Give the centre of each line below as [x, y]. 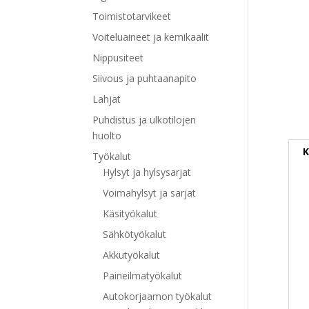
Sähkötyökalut [135, 234]
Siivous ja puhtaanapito [145, 78]
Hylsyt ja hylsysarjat [147, 172]
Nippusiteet [118, 57]
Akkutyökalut [132, 255]
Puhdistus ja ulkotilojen [144, 119]
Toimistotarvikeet [132, 16]
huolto [107, 135]
